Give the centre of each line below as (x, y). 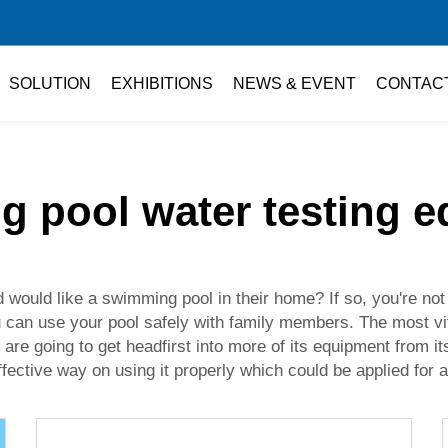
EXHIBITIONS (161, 83)
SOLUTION (49, 83)
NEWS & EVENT (294, 83)
